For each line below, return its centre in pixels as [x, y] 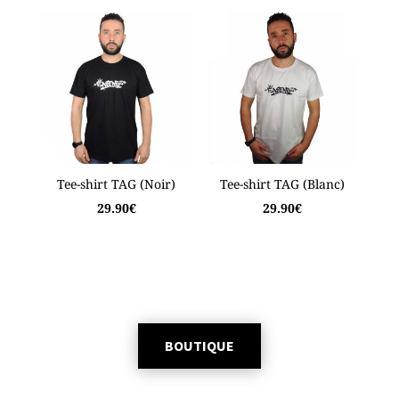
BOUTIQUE [199, 345]
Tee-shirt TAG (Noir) [117, 184]
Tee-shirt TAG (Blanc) [283, 184]
